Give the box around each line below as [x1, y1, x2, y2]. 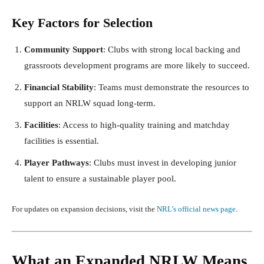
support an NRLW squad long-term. [24, 98, 156, 108]
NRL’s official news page [157, 204, 236, 213]
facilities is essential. [24, 136, 99, 146]
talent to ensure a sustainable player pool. [24, 173, 176, 183]
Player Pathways [24, 157, 89, 167]
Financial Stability [24, 82, 94, 92]
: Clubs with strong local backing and [103, 44, 240, 54]
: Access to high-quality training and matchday [58, 120, 230, 130]
